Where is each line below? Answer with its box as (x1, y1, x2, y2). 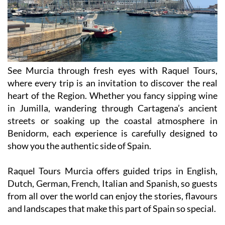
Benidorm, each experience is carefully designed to (8, 128, 217, 139)
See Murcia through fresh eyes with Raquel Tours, (8, 65, 217, 76)
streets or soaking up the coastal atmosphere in (8, 115, 217, 127)
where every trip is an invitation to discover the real (8, 77, 217, 89)
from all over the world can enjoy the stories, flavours (8, 190, 217, 202)
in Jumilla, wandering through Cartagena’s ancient (8, 102, 217, 114)
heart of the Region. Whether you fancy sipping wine (8, 90, 217, 101)
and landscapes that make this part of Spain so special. (8, 203, 216, 214)
